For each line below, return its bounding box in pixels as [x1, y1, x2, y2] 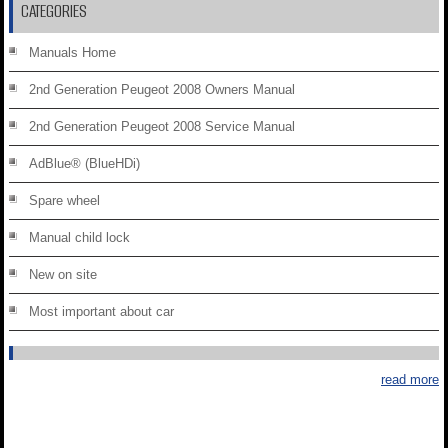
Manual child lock [29, 230, 130, 246]
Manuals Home [29, 45, 116, 61]
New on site [29, 267, 97, 283]
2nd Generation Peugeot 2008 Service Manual [29, 119, 295, 135]
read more [381, 372, 439, 388]
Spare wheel [29, 193, 100, 209]
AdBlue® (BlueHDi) [29, 156, 140, 172]
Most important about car [29, 304, 174, 320]
